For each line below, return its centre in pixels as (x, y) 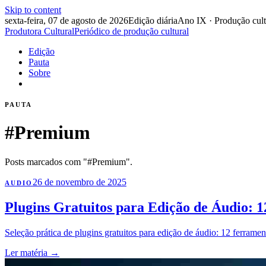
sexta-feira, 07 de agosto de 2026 (66, 20)
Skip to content (33, 10)
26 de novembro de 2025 (79, 182)
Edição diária (153, 20)
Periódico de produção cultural (132, 31)
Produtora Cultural (39, 31)
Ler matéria (27, 252)
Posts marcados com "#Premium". (69, 161)
